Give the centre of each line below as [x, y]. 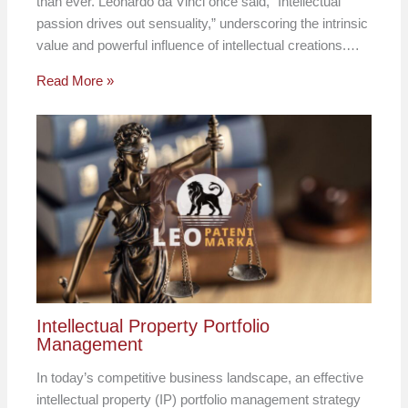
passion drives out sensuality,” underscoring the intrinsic [203, 23]
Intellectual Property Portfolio [153, 326]
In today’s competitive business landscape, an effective [200, 377]
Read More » [76, 80]
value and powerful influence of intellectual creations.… [199, 45]
